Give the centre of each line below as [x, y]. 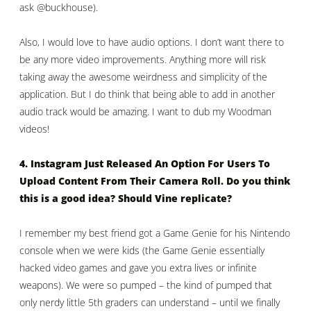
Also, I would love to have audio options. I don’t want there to [152, 42]
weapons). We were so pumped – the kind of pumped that [146, 285]
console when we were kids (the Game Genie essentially [142, 250]
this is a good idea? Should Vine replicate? [126, 199]
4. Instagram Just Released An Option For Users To [145, 164]
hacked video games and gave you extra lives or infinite [138, 267]
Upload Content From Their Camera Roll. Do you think [155, 181]
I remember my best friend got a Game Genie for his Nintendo [155, 233]
